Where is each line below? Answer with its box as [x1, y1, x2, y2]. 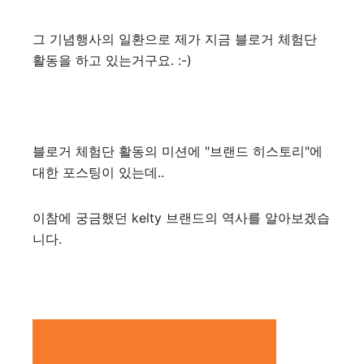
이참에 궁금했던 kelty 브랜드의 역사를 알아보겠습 [32, 210, 330, 226]
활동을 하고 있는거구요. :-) [32, 52, 192, 68]
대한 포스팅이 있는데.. [32, 164, 164, 180]
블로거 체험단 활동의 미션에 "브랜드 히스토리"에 [32, 143, 323, 159]
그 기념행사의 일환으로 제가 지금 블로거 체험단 [32, 31, 317, 47]
